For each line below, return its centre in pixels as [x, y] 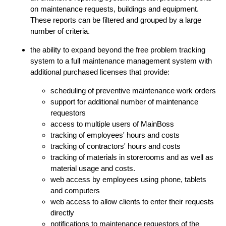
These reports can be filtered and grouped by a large [116, 20]
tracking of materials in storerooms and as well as [132, 157]
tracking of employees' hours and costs [115, 135]
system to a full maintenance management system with [121, 61]
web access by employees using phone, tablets [128, 179]
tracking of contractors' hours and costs [116, 146]
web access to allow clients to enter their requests [132, 201]
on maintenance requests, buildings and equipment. [115, 9]
